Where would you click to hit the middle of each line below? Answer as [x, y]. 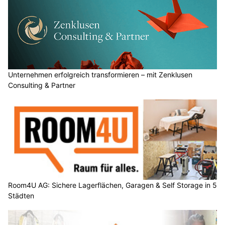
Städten [21, 195]
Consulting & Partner [42, 85]
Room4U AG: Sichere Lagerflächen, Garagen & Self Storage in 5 [113, 185]
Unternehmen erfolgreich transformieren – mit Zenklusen [100, 75]
